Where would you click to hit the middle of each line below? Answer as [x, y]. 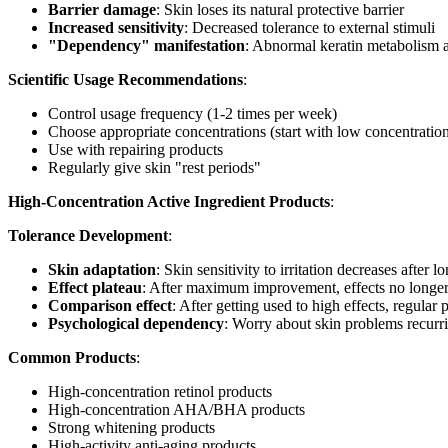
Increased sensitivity [116, 27]
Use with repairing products [135, 149]
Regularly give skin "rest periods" [154, 167]
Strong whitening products [131, 427]
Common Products [72, 357]
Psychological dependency [136, 323]
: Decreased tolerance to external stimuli [309, 27]
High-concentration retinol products [160, 391]
